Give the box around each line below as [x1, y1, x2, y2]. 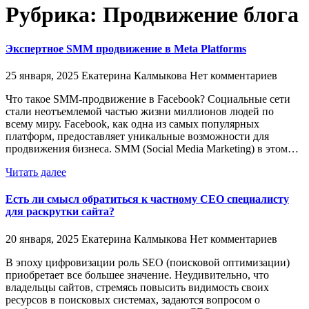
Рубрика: [6, 2, 103, 28]
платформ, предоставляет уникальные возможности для [6, 130, 269, 143]
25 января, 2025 [6, 70, 79, 82]
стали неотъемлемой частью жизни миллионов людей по [6, 106, 274, 118]
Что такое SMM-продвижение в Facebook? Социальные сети [6, 93, 290, 106]
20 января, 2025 [6, 232, 79, 245]
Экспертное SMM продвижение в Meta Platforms [6, 42, 246, 54]
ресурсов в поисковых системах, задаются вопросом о [6, 293, 260, 306]
